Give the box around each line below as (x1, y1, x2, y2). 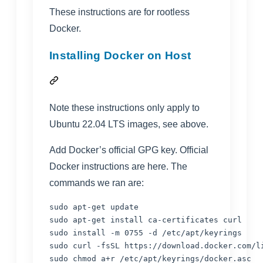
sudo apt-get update (49, 202, 139, 211)
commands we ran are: (49, 177, 144, 188)
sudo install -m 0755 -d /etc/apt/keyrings (49, 228, 242, 237)
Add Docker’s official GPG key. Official (49, 144, 208, 155)
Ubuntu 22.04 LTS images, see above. (49, 119, 208, 129)
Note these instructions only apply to (49, 102, 200, 113)
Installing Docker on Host (49, 49, 191, 62)
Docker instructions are (49, 161, 145, 171)
